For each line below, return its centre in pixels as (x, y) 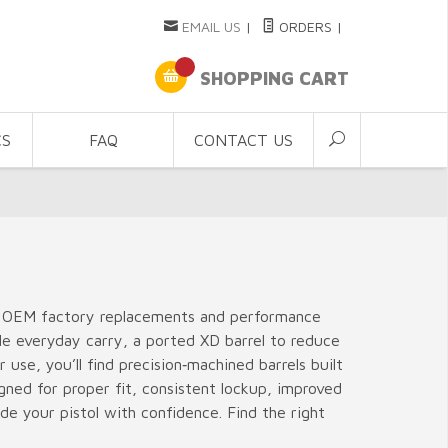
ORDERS (303, 26)
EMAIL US (211, 26)
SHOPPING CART (271, 79)
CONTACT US (243, 140)
